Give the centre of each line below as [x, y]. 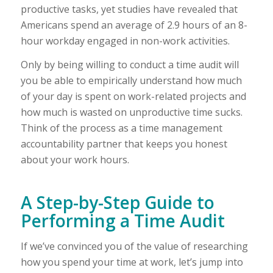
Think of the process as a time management [121, 128]
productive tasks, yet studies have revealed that [129, 9]
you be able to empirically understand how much [131, 81]
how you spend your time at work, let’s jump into [132, 262]
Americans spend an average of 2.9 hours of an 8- [134, 25]
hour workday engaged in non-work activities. [125, 41]
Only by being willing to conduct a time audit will [129, 65]
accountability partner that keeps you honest [124, 144]
